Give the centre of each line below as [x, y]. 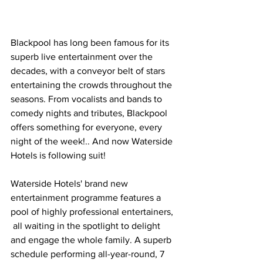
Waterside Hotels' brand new [70, 183]
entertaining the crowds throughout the [92, 85]
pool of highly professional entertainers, [93, 211]
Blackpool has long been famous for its [91, 42]
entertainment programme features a [87, 197]
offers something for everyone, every [87, 127]
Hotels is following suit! [58, 155]
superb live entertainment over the [83, 56]
